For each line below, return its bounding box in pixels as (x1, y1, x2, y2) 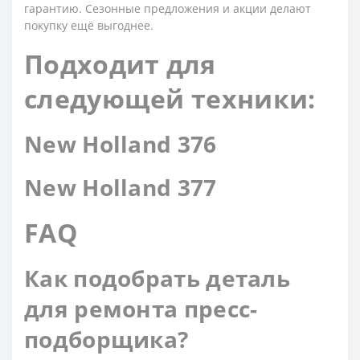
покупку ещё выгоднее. (24, 18, 153, 33)
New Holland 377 (24, 172, 217, 202)
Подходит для (24, 47, 216, 81)
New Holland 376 (24, 129, 217, 159)
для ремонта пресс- (24, 293, 258, 324)
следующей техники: (24, 81, 316, 116)
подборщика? (24, 324, 189, 354)
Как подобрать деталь (24, 263, 290, 293)
